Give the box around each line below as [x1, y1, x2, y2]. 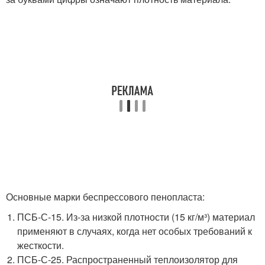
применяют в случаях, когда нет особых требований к [17, 224, 253, 238]
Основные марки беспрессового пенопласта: [6, 189, 205, 203]
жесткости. [17, 238, 64, 252]
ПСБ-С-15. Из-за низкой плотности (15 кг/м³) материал [17, 209, 256, 224]
